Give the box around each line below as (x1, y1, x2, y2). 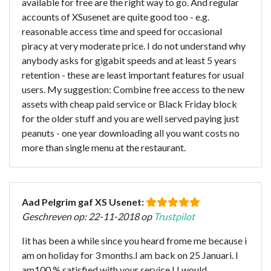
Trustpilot (154, 210, 195, 222)
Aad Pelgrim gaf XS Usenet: (22, 195, 146, 207)
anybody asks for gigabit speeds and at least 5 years (22, 54, 237, 66)
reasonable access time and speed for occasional (22, 25, 222, 37)
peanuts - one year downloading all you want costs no (22, 126, 240, 139)
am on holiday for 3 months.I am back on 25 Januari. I (22, 249, 238, 261)
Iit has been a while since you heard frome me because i (22, 234, 247, 246)
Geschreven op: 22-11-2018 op (22, 210, 154, 222)
